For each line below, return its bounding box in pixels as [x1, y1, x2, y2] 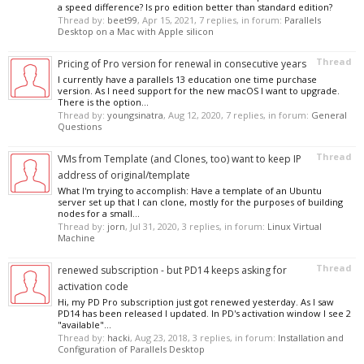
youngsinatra [107, 109, 163, 121]
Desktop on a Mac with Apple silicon [58, 25, 214, 37]
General [311, 109, 347, 121]
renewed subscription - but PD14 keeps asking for [58, 263, 287, 277]
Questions [58, 120, 102, 132]
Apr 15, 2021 [142, 14, 194, 26]
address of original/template [58, 168, 190, 182]
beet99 [107, 14, 137, 26]
